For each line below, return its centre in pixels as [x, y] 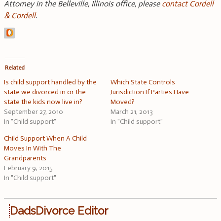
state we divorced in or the [45, 92]
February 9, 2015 [28, 168]
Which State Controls [143, 82]
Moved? [123, 102]
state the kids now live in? [43, 102]
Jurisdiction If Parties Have [150, 92]
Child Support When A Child [45, 139]
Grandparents [25, 158]
